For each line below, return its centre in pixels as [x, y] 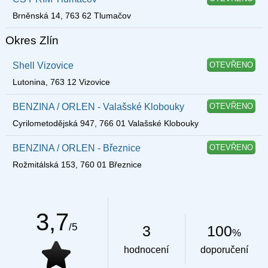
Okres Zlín [32, 40]
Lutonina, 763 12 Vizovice [61, 82]
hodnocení [147, 250]
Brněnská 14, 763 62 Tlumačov [71, 15]
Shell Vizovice [43, 65]
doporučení [224, 250]
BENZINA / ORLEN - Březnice [76, 148]
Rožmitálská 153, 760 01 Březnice [77, 164]
